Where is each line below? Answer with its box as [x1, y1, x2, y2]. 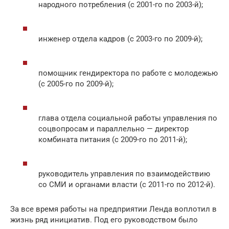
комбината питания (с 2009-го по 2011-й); [38, 135, 187, 144]
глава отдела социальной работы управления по [38, 113, 217, 123]
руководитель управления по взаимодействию [38, 169, 210, 178]
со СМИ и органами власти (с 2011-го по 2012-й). [38, 180, 215, 189]
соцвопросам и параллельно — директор [38, 124, 189, 133]
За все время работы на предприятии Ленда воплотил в [10, 204, 217, 214]
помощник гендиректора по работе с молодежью [38, 68, 218, 78]
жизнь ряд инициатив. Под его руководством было [10, 215, 198, 224]
